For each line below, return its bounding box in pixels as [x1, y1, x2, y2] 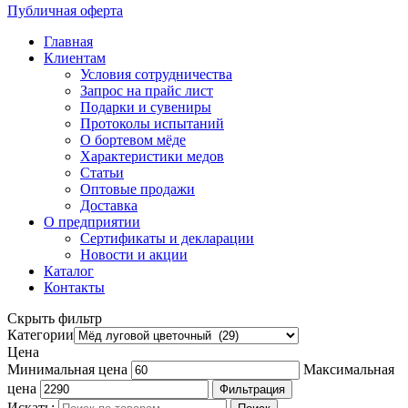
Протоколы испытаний [80, 115, 224, 131]
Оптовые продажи [80, 180, 195, 197]
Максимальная [303, 361, 394, 377]
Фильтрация [219, 382, 285, 396]
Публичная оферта [7, 2, 123, 18]
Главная [44, 33, 93, 49]
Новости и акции [80, 246, 188, 262]
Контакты [44, 279, 105, 295]
